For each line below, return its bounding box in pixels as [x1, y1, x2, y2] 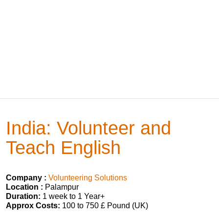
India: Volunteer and [6, 117, 171, 138]
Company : [6, 174, 46, 182]
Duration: [6, 192, 41, 200]
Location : [6, 183, 43, 191]
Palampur [43, 183, 79, 191]
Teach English [6, 137, 121, 158]
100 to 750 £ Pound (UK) [60, 201, 148, 210]
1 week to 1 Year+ [41, 192, 105, 200]
